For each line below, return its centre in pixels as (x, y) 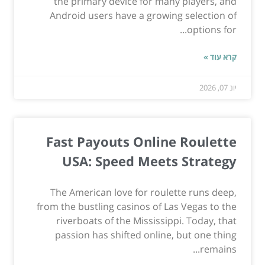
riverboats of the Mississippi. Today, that (146, 221)
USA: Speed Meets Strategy (149, 161)
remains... (218, 249)
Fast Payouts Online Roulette (141, 142)
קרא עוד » (220, 57)
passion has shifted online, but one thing (146, 235)
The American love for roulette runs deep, (143, 193)
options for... (212, 30)
